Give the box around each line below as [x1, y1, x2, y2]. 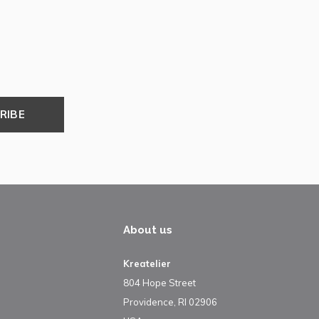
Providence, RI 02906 [123, 296, 217, 308]
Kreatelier [123, 258, 171, 270]
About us [123, 224, 172, 237]
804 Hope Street [123, 277, 196, 289]
